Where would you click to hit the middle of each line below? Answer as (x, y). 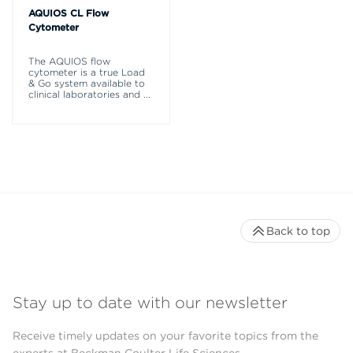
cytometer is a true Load (87, 72)
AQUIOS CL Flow (69, 13)
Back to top (298, 231)
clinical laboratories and (84, 95)
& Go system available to (87, 84)
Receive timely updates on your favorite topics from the (165, 335)
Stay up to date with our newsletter (150, 302)
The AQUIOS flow (69, 61)
